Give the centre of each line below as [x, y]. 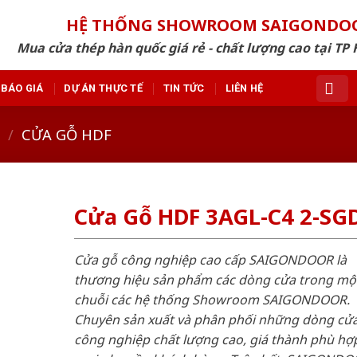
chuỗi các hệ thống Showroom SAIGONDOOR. [212, 299]
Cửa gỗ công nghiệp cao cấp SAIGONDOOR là [210, 259]
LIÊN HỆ [244, 88]
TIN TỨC [184, 88]
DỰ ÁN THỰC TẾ [103, 88]
